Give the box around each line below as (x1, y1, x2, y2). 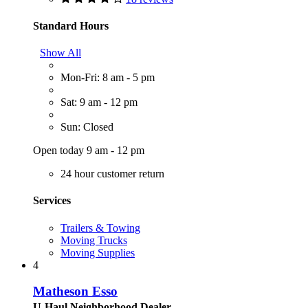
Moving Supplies (60, 246, 135, 258)
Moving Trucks (60, 234, 127, 246)
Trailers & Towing (60, 221, 140, 234)
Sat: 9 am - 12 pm (60, 96, 137, 109)
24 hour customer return (60, 168, 164, 180)
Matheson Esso (33, 284, 118, 299)
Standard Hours (33, 19, 109, 32)
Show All (40, 47, 81, 59)
